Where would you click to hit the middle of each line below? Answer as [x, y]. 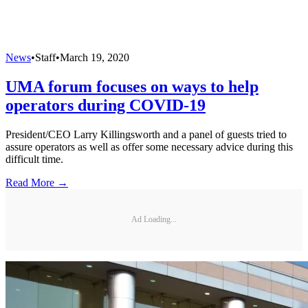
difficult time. [34, 159]
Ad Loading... [154, 220]
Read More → [37, 182]
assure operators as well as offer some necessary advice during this [149, 146]
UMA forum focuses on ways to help [132, 87]
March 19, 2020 [95, 58]
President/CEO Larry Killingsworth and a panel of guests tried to [146, 134]
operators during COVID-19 [106, 106]
